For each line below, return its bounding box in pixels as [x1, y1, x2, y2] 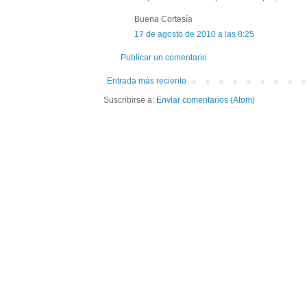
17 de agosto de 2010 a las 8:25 [134, 29, 254, 40]
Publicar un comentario [121, 53, 207, 63]
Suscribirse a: [103, 95, 156, 106]
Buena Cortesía [134, 14, 193, 25]
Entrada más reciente [107, 76, 186, 86]
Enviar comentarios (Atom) [156, 95, 255, 106]
